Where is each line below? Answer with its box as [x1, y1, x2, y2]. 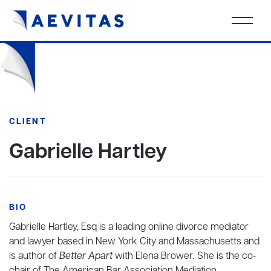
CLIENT [9, 116, 46, 128]
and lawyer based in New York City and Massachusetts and [9, 235, 260, 249]
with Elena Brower [115, 250, 193, 263]
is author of [9, 250, 59, 263]
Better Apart [59, 250, 115, 263]
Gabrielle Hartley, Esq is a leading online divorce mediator [9, 221, 249, 234]
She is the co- [197, 250, 256, 263]
